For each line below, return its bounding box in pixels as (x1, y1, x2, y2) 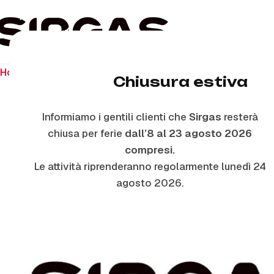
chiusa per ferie (48, 127, 125, 140)
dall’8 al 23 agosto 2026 (125, 127, 252, 140)
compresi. (125, 143, 175, 157)
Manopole (162, 65, 212, 79)
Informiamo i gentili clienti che (42, 110, 189, 124)
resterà (221, 110, 258, 124)
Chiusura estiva (113, 73, 248, 90)
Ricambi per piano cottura (33, 65, 157, 79)
